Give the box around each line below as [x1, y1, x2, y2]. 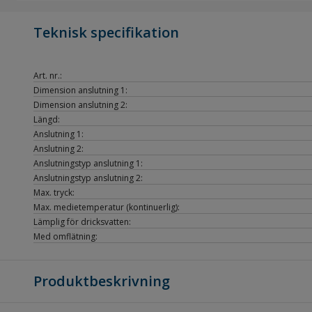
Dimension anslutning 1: [33, 84, 127, 96]
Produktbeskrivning [33, 272, 170, 290]
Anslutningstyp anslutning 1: [33, 157, 143, 169]
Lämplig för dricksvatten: [33, 216, 131, 228]
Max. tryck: [33, 187, 75, 198]
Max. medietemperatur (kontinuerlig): [33, 201, 180, 213]
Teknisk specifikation [33, 23, 179, 42]
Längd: [33, 114, 60, 125]
